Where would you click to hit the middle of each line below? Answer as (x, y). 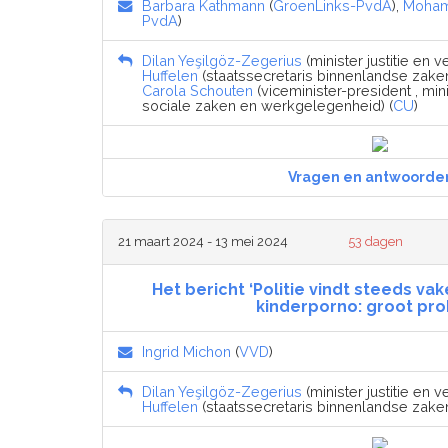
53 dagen (376, 241)
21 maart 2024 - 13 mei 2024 (203, 241)
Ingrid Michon (186, 351)
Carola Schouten (197, 90)
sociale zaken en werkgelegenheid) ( (267, 105)
